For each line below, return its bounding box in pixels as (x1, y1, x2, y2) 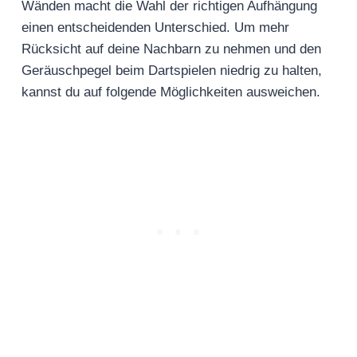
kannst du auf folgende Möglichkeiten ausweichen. (22, 84, 324, 100)
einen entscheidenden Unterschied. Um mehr (22, 20, 289, 36)
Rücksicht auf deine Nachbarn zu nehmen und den (22, 41, 321, 57)
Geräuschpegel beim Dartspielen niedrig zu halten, (22, 63, 322, 79)
